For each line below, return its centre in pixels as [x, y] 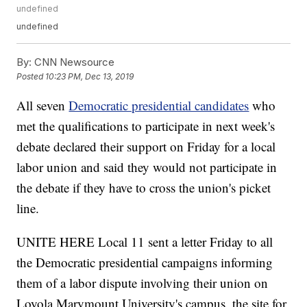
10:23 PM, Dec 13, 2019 [90, 77]
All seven [43, 106]
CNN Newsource [73, 62]
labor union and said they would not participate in [147, 167]
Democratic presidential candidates [159, 106]
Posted [31, 77]
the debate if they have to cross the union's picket [144, 188]
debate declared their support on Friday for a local [146, 147]
